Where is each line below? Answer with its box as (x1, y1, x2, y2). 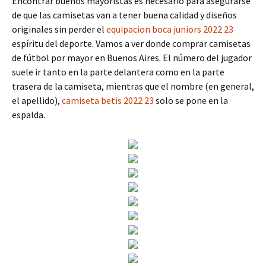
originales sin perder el (12, 23, 106, 35)
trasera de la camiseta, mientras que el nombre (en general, (12, 80, 254, 92)
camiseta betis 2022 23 (62, 94, 154, 106)
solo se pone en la (154, 94, 228, 106)
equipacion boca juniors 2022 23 (106, 23, 233, 35)
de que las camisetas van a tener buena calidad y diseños (12, 9, 237, 21)
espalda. (12, 109, 45, 121)
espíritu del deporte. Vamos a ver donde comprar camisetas (12, 37, 251, 49)
